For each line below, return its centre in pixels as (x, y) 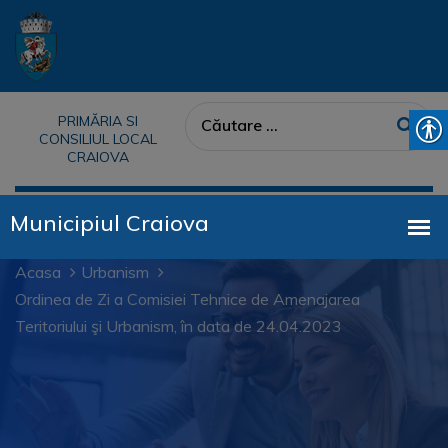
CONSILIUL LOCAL (97, 139)
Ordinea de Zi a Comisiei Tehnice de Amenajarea (187, 299)
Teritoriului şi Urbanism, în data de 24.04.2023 (178, 326)
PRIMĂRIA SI (97, 121)
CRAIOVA (97, 157)
